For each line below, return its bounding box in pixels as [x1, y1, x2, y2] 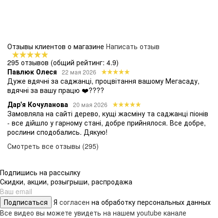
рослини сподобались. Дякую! [7, 127, 108, 137]
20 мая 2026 [73, 100, 108, 109]
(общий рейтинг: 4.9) [51, 57, 119, 67]
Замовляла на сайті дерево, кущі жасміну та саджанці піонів [7, 108, 208, 118]
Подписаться [4, 197, 48, 207]
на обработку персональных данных [91, 197, 211, 207]
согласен [59, 197, 91, 207]
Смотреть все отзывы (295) [7, 141, 99, 151]
